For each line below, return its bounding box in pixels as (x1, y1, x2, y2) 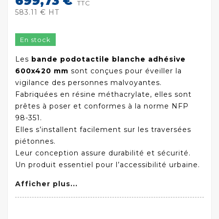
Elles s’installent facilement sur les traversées (15, 125, 191, 134)
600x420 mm (15, 66, 68, 75)
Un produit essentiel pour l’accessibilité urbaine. (15, 160, 200, 169)
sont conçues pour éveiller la (68, 66, 182, 75)
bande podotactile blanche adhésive (29, 54, 186, 64)
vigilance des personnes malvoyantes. (15, 78, 162, 87)
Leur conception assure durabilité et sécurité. (15, 148, 191, 157)
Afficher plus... (15, 179, 78, 188)
